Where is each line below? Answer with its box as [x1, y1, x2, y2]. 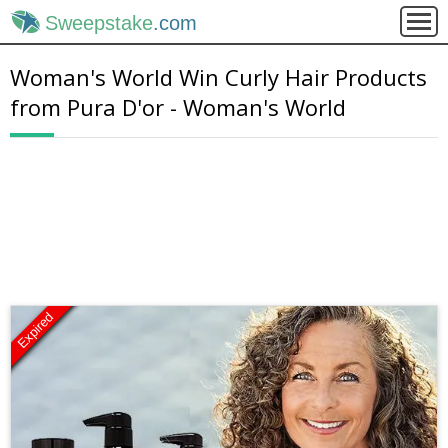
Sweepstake [44, 12, 153, 35]
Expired [14, 309, 57, 352]
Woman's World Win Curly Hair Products [10, 62, 427, 92]
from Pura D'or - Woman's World [10, 92, 346, 122]
